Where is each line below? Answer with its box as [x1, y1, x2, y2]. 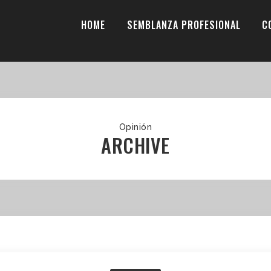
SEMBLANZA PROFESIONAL [126, 18, 241, 32]
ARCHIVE [101, 130, 170, 159]
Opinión [119, 122, 152, 132]
